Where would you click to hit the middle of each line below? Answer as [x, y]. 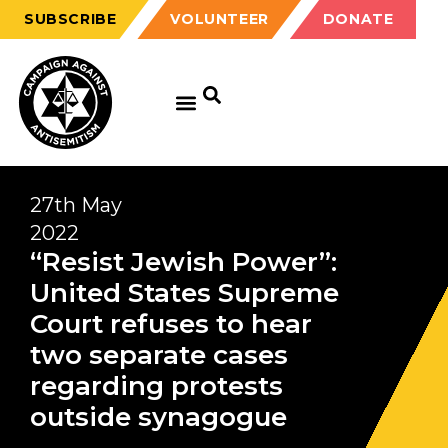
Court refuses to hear [171, 324]
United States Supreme [184, 293]
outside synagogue [158, 417]
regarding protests [156, 386]
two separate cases [159, 355]
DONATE [358, 19]
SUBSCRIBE [70, 19]
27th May [76, 205]
